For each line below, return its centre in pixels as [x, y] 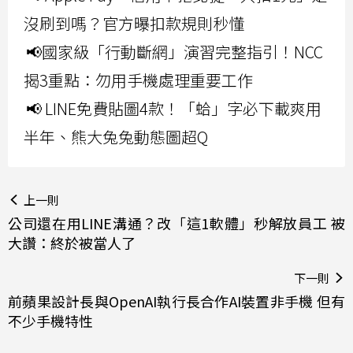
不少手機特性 [50, 321]
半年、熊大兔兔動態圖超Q [116, 137]
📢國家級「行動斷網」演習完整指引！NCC [175, 52]
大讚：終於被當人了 [72, 243]
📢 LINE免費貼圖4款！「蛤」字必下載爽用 [174, 109]
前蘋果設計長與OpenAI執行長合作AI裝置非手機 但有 [176, 301]
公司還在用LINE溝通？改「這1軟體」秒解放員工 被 [176, 223]
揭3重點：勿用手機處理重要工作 [138, 80]
